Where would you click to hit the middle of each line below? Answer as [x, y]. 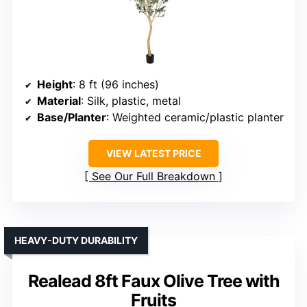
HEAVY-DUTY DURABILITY [76, 241]
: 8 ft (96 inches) [116, 85]
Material [59, 101]
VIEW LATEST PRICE [153, 153]
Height [55, 85]
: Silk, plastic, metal [131, 101]
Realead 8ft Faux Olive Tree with [153, 281]
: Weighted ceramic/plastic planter [195, 118]
